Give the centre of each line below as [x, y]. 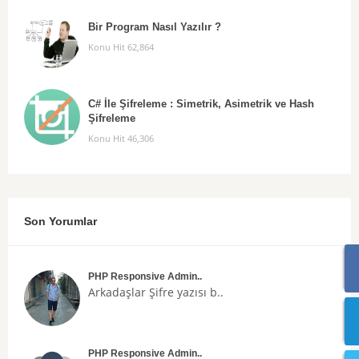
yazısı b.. [199, 292]
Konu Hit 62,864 [121, 46]
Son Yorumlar [61, 221]
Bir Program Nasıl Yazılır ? [155, 26]
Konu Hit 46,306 [121, 138]
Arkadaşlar [119, 292]
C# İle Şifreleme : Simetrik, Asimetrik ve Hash [201, 103]
